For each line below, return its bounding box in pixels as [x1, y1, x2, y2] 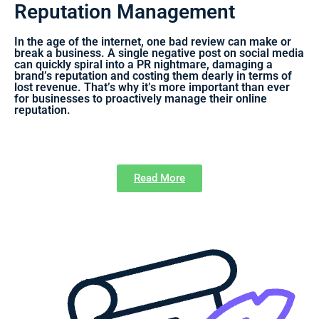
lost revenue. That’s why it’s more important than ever [14, 80, 290, 94]
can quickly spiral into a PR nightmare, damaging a [14, 57, 273, 71]
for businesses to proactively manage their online [14, 91, 267, 105]
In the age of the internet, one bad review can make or [14, 34, 291, 48]
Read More [134, 171, 185, 184]
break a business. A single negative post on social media [14, 46, 304, 60]
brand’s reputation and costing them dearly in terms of [14, 68, 292, 83]
